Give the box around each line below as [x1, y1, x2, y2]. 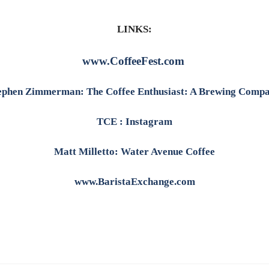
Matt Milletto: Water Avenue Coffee [54, 145, 215, 157]
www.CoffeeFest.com [82, 54, 184, 67]
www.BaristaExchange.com [74, 175, 195, 187]
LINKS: [117, 23, 152, 35]
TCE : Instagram [97, 115, 172, 127]
